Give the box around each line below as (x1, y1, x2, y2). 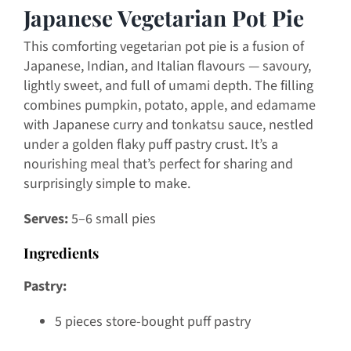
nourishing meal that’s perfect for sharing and (23, 154, 293, 175)
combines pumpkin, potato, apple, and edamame (23, 96, 316, 116)
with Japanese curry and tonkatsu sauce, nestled (23, 115, 313, 136)
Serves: (23, 209, 68, 230)
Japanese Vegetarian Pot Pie (23, 2, 304, 32)
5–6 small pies (67, 209, 156, 230)
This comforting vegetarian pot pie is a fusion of (23, 37, 304, 57)
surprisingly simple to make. (23, 174, 190, 194)
